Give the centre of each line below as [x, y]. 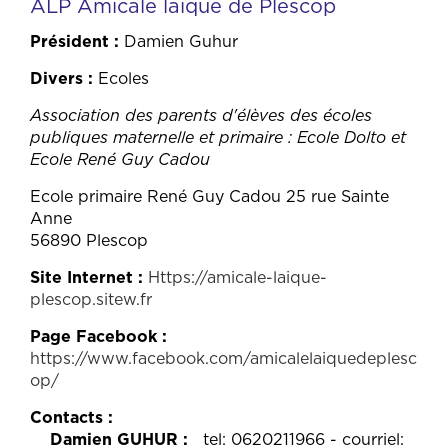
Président [69, 41]
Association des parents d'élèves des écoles [201, 115]
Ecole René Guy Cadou [120, 159]
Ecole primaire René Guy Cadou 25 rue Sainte [209, 196]
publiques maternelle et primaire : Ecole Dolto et [218, 137]
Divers [56, 78]
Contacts [66, 417]
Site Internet [81, 277]
